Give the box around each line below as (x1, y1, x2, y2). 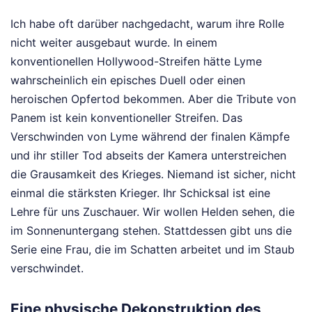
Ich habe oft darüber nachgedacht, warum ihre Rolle (10, 16, 284, 31)
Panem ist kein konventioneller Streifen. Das (10, 110, 242, 125)
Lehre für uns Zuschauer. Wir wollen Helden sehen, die (10, 204, 295, 219)
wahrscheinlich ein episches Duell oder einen (10, 72, 245, 87)
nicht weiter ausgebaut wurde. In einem (10, 35, 217, 49)
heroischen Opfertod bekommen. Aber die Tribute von (10, 91, 296, 106)
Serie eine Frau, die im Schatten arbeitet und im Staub (10, 242, 295, 256)
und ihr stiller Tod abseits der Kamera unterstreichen (10, 148, 286, 162)
